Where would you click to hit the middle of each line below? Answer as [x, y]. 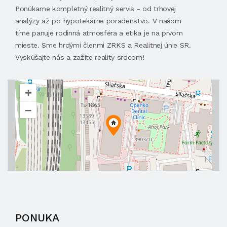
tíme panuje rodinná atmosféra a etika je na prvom [99, 33]
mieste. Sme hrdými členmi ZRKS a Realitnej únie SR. [103, 45]
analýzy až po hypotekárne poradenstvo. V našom [98, 21]
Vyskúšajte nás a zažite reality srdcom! [80, 57]
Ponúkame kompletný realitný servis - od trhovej [96, 9]
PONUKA [37, 218]
